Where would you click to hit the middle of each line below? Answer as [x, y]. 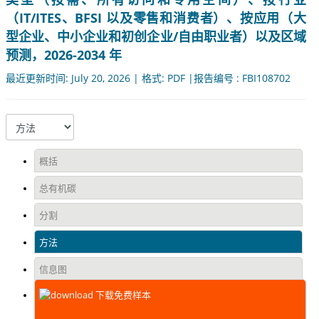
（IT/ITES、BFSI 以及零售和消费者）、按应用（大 [156, 18]
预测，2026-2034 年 [64, 55]
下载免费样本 [122, 295]
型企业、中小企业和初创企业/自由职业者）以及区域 [156, 37]
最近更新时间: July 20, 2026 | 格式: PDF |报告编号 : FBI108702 [148, 78]
